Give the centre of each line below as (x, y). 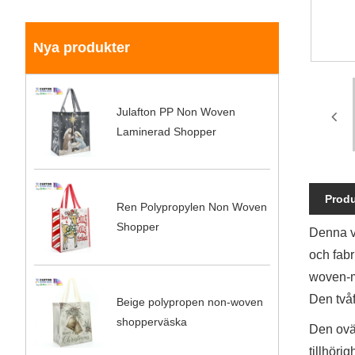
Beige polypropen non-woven (190, 302)
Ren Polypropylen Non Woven (192, 207)
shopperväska (152, 322)
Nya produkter (82, 48)
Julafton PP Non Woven (176, 111)
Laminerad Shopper (167, 131)
